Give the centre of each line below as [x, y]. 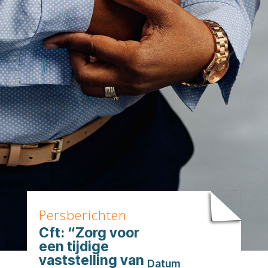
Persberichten [83, 215]
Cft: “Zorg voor [89, 233]
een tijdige [74, 247]
